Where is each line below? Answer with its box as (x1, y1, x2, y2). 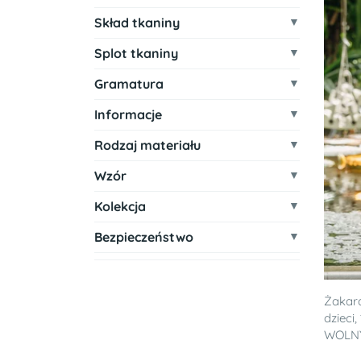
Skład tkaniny (94, 15, 180, 31)
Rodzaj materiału (94, 137, 201, 153)
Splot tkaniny (94, 45, 178, 61)
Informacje (94, 106, 162, 122)
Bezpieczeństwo (94, 229, 193, 245)
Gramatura (94, 76, 164, 92)
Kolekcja (94, 198, 146, 214)
